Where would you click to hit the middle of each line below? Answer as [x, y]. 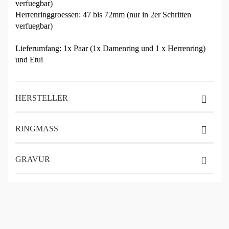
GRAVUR [33, 159]
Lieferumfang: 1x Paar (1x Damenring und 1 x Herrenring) [110, 49]
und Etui [29, 60]
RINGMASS [37, 129]
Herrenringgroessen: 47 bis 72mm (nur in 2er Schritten [103, 15]
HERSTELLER [42, 98]
